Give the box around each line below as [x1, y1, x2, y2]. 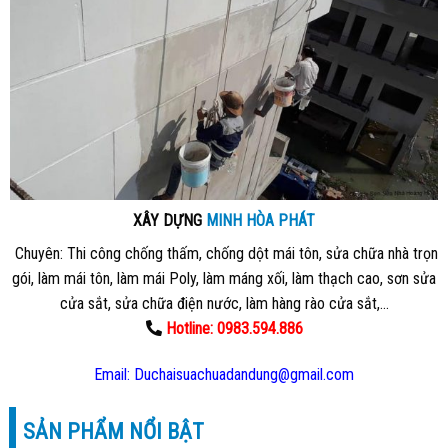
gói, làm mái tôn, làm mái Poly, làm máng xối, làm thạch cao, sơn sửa [12, 268, 436, 288]
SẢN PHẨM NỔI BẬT [23, 419, 205, 445]
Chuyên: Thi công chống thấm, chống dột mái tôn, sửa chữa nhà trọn [10, 243, 438, 263]
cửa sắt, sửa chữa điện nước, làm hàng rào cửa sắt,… [59, 293, 389, 313]
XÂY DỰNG [133, 210, 206, 230]
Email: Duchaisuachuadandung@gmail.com [94, 364, 354, 384]
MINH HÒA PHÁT [206, 210, 315, 230]
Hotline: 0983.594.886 [161, 318, 303, 338]
